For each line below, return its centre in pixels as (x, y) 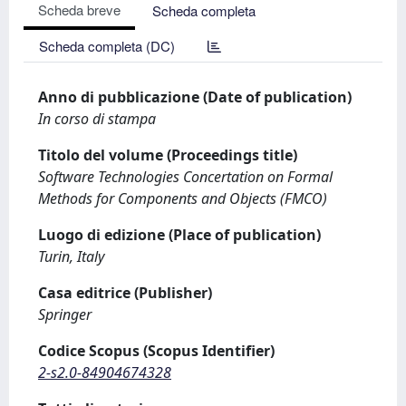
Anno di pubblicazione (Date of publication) (195, 97)
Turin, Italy (71, 256)
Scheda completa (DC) (107, 46)
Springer (65, 314)
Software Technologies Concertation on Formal (185, 177)
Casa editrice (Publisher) (125, 293)
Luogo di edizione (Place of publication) (179, 235)
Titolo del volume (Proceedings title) (168, 155)
